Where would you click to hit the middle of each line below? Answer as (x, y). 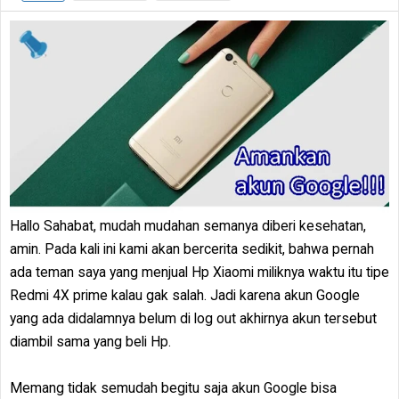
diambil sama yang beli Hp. (90, 342)
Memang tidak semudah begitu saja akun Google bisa (173, 388)
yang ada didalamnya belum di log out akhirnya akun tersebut (193, 318)
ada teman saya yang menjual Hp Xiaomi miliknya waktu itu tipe (199, 272)
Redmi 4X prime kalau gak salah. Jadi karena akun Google (185, 295)
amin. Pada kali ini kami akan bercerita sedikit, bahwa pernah (192, 249)
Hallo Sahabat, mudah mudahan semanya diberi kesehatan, (188, 226)
